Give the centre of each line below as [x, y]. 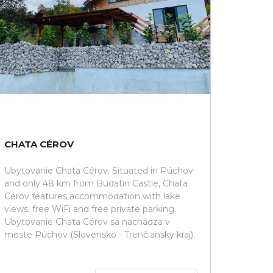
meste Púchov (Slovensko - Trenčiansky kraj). [100, 235]
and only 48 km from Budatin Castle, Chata [96, 183]
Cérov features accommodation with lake [92, 196]
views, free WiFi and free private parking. [90, 209]
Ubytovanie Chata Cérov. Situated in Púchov [99, 171]
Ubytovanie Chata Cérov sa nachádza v [87, 222]
